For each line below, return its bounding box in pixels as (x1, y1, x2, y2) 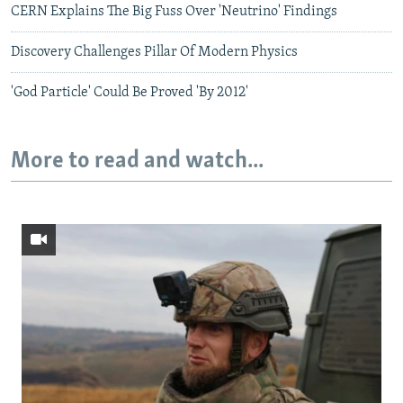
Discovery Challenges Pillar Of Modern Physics (11, 45, 298, 60)
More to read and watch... (11, 149, 264, 175)
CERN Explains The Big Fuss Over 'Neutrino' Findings (11, 4, 337, 20)
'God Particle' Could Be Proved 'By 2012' (11, 85, 248, 101)
